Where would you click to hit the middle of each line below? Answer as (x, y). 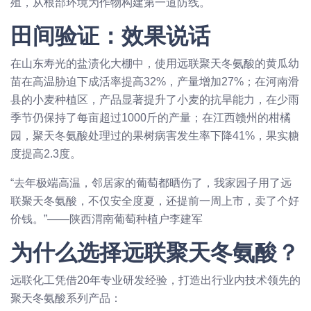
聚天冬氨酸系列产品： (66, 299)
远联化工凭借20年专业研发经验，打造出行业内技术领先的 (155, 280)
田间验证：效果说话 (110, 36)
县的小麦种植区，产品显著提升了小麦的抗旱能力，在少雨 (155, 100)
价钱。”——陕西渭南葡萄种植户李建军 (107, 219)
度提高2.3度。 (46, 154)
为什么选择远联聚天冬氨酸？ (155, 253)
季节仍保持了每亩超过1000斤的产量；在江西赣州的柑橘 (151, 118)
